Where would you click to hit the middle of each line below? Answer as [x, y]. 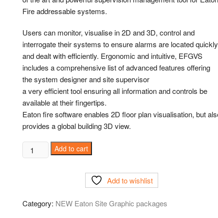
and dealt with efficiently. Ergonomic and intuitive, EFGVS [112, 56]
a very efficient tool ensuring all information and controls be [115, 91]
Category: [39, 203]
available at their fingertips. [64, 102]
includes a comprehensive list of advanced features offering [116, 67]
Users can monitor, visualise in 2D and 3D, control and [109, 32]
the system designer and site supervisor [86, 79]
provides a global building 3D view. [77, 126]
